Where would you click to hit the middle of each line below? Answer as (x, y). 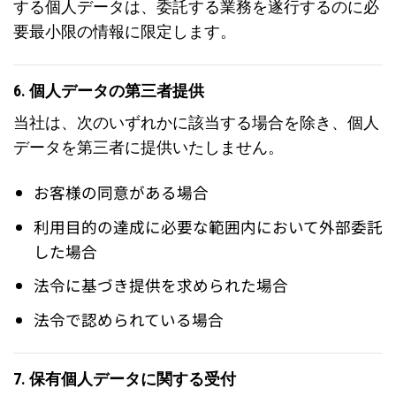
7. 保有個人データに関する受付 (125, 379)
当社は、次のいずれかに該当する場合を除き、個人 (196, 123)
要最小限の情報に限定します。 (125, 31)
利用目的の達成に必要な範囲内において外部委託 (208, 226)
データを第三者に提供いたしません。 (148, 148)
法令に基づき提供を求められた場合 (160, 286)
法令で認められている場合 (128, 319)
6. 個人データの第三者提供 (109, 91)
